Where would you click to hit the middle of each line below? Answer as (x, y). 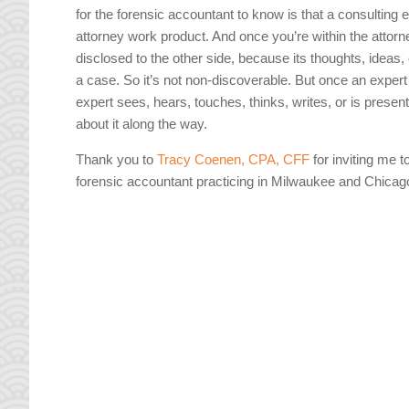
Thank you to (117, 160)
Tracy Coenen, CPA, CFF (234, 160)
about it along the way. (142, 124)
